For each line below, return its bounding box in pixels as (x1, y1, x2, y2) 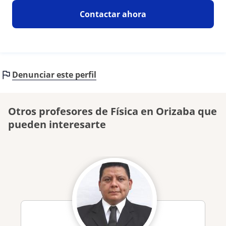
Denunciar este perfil (12, 69, 96, 80)
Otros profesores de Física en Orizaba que (8, 104, 217, 118)
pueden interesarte (8, 118, 106, 131)
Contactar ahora (79, 9, 146, 20)
